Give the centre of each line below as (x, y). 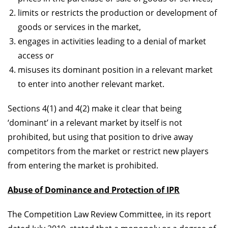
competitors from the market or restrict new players (108, 151)
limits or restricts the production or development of (117, 12)
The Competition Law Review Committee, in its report (109, 214)
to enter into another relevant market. (91, 84)
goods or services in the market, (79, 27)
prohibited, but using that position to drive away (100, 137)
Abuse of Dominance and (59, 190)
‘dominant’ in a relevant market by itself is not (95, 122)
